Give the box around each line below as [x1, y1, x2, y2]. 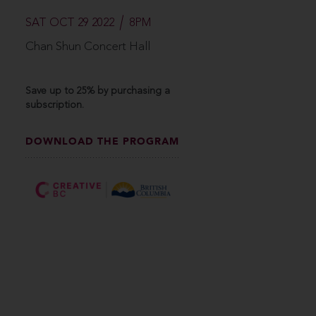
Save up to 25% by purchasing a [25, 85, 170, 96]
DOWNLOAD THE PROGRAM [25, 135, 179, 147]
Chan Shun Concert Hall [25, 40, 150, 53]
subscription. [25, 99, 84, 110]
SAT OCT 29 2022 [25, 17, 114, 29]
